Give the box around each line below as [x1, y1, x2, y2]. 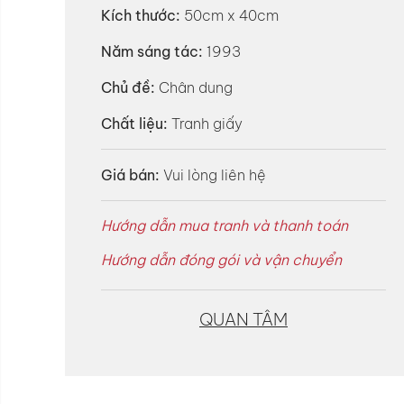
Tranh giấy [168, 115, 243, 133]
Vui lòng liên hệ [163, 166, 266, 184]
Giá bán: [101, 166, 160, 184]
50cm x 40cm [180, 6, 279, 24]
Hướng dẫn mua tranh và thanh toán [101, 216, 348, 234]
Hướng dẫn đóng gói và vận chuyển [101, 251, 342, 269]
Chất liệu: [101, 115, 168, 133]
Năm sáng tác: [101, 42, 203, 60]
